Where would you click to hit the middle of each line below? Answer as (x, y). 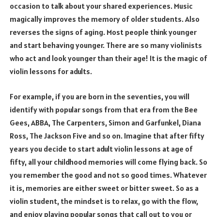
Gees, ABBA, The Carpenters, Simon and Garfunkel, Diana (105, 122)
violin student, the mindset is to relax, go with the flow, (104, 201)
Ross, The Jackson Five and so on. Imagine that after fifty (107, 135)
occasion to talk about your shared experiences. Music (101, 6)
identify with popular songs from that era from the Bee (104, 109)
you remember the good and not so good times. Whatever (108, 175)
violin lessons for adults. (51, 71)
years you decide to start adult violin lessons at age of (101, 148)
